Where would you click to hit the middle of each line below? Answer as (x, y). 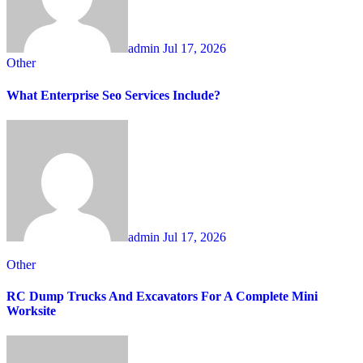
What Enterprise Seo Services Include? (113, 95)
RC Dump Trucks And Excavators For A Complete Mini (162, 297)
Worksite (31, 311)
